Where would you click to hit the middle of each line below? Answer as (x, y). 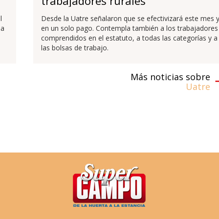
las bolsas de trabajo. (75, 47)
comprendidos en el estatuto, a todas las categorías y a (129, 38)
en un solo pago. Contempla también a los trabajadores (129, 28)
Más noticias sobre (171, 77)
